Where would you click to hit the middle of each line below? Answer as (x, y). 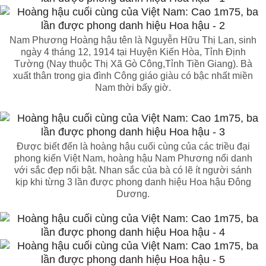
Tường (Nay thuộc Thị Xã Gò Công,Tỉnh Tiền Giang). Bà (133, 64)
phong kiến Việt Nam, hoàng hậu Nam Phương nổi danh (133, 159)
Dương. (133, 194)
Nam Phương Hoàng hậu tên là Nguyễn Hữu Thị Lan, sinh (133, 40)
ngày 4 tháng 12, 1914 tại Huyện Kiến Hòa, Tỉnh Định (133, 52)
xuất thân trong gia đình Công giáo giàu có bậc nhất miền (133, 76)
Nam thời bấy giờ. (133, 88)
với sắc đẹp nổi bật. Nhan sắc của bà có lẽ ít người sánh (133, 170)
